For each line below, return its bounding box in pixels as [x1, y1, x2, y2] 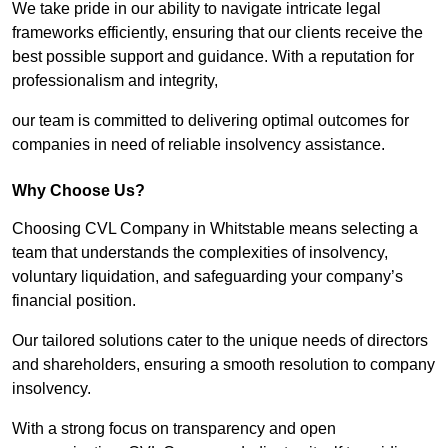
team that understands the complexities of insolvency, [12, 244, 388, 262]
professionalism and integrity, [12, 72, 218, 90]
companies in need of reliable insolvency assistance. [12, 136, 385, 154]
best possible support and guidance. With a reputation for [12, 48, 414, 66]
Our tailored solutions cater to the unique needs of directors [12, 332, 428, 350]
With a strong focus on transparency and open [12, 420, 336, 438]
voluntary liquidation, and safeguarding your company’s [12, 268, 403, 286]
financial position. [12, 292, 136, 310]
